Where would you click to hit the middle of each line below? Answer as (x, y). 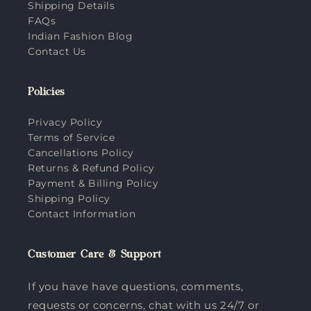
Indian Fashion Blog (81, 36)
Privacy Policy (65, 122)
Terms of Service (72, 137)
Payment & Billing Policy (93, 183)
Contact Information (82, 213)
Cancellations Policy (81, 152)
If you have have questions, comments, (136, 286)
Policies (47, 93)
